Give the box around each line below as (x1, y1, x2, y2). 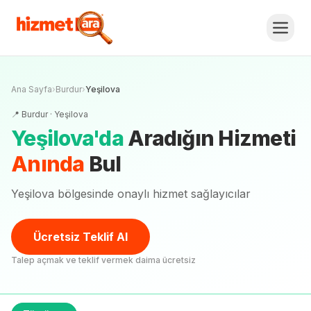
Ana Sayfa (11, 84, 52, 94)
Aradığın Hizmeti (128, 126, 296, 151)
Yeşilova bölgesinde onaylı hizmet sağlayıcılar (11, 187, 251, 201)
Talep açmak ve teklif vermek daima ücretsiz (11, 255, 196, 265)
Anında (11, 151, 85, 176)
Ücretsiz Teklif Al (33, 230, 128, 244)
